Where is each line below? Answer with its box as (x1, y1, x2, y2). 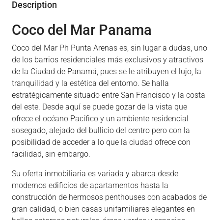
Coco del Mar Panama (12, 22, 152, 38)
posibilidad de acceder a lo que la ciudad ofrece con (12, 137, 191, 147)
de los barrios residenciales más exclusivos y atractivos (12, 55, 203, 64)
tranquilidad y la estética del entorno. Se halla (12, 79, 169, 88)
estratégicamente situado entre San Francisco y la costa (12, 90, 205, 100)
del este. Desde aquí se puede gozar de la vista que (12, 102, 187, 111)
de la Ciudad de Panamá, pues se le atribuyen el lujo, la (12, 67, 201, 76)
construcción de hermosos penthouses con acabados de (12, 192, 207, 202)
